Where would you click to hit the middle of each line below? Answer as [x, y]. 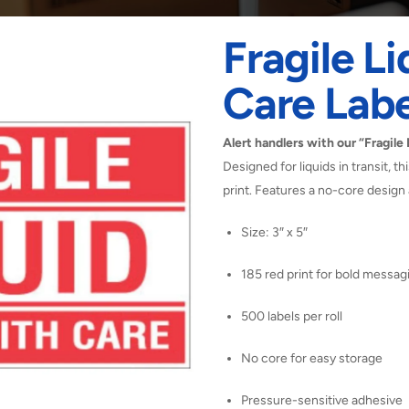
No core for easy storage [312, 359]
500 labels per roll [292, 317]
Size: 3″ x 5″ [274, 233]
